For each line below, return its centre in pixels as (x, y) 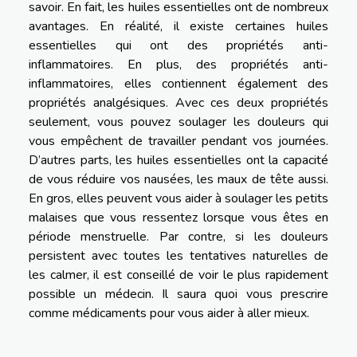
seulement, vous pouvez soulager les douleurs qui (178, 122)
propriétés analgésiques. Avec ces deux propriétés (178, 102)
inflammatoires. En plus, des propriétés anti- (178, 64)
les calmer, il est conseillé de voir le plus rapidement (178, 275)
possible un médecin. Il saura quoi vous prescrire (178, 294)
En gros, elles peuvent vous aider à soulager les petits (178, 198)
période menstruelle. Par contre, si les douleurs (178, 236)
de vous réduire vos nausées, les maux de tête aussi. (178, 179)
